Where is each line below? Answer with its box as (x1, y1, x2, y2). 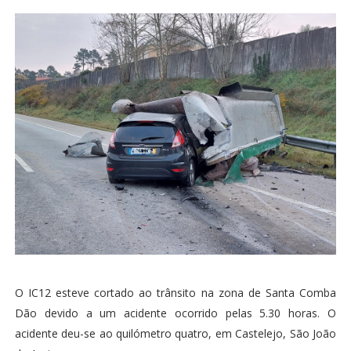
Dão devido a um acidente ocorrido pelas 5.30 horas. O (14, 305, 337, 320)
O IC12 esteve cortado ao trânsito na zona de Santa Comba (14, 284, 337, 300)
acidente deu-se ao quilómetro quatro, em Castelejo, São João (14, 325, 337, 341)
